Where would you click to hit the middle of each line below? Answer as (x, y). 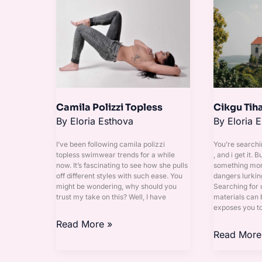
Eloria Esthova (102, 121)
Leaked (229, 26)
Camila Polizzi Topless (109, 107)
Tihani (226, 11)
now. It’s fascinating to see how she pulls (122, 166)
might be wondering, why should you (116, 187)
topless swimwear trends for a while (116, 155)
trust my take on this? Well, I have (111, 197)
